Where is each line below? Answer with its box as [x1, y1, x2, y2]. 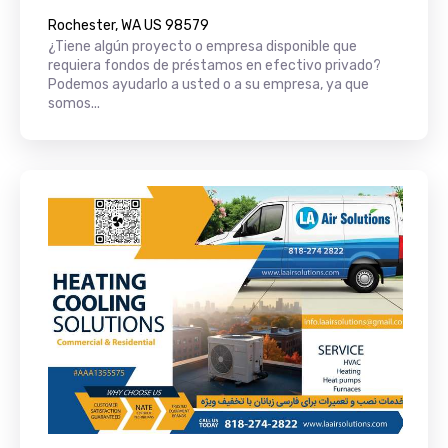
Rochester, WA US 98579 [48, 16, 209, 34]
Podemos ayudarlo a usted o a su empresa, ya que [48, 75, 369, 93]
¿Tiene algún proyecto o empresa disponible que [48, 37, 357, 55]
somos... [48, 94, 100, 112]
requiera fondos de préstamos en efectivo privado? [48, 56, 381, 74]
